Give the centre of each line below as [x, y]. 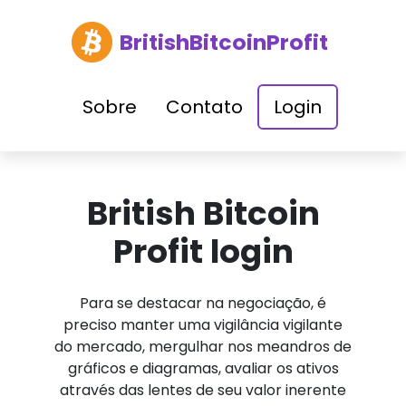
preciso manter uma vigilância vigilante [203, 325]
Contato [204, 107]
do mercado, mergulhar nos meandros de [203, 347]
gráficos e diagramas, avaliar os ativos [203, 368]
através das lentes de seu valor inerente [203, 390]
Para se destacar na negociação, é [203, 303]
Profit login [203, 251]
